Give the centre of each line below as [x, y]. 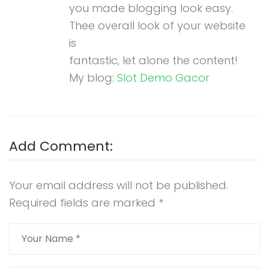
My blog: [93, 77]
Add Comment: [61, 146]
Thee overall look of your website [157, 25]
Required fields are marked [84, 202]
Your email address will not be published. [119, 185]
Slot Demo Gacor [163, 77]
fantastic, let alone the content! [153, 60]
